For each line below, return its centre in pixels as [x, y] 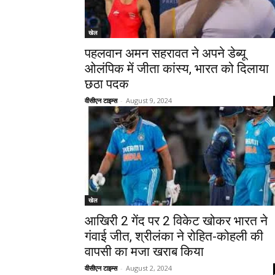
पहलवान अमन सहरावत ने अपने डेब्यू [165, 54]
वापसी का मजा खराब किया [144, 252]
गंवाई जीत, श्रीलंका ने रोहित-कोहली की [174, 237]
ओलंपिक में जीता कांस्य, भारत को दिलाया [177, 69]
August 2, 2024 [149, 268]
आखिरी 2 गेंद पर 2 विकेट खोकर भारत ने [176, 221]
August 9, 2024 [149, 101]
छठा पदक [107, 84]
